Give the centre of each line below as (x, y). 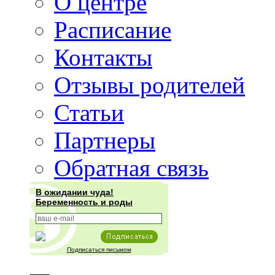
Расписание (113, 30)
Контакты (103, 58)
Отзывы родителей (149, 85)
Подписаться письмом (99, 250)
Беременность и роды (84, 202)
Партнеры (105, 141)
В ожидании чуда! (75, 192)
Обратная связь (131, 168)
